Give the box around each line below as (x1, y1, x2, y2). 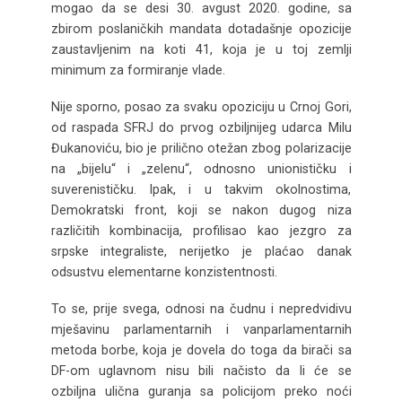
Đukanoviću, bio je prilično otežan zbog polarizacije (50, 140, 352, 155)
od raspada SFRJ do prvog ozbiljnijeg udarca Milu (50, 119, 352, 135)
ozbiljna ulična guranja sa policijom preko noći (50, 383, 352, 398)
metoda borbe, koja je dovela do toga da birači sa (50, 342, 352, 357)
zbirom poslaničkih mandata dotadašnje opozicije (50, 22, 352, 37)
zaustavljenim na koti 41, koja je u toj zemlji (50, 42, 352, 57)
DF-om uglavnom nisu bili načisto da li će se (50, 363, 352, 378)
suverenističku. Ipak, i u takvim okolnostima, (50, 181, 352, 197)
